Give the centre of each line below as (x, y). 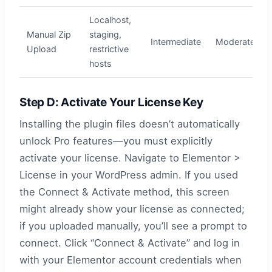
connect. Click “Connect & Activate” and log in (130, 243)
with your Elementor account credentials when (131, 260)
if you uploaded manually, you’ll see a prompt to (133, 226)
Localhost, (110, 20)
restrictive (109, 49)
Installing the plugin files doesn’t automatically (130, 124)
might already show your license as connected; (132, 209)
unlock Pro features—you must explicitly (116, 141)
